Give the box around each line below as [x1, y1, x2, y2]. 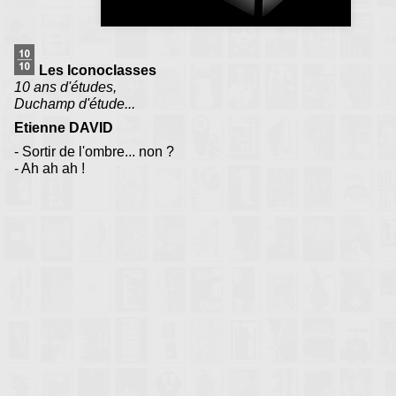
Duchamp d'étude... [14, 96, 135, 112]
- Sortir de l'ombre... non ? [14, 144, 174, 160]
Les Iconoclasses [38, 63, 156, 79]
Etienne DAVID [14, 120, 113, 136]
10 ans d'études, [14, 80, 117, 95]
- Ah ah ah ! [14, 161, 85, 177]
